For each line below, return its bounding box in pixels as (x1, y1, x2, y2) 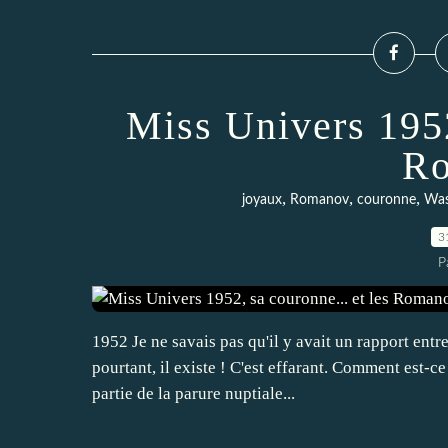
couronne (357, 193, 416, 207)
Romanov (290, 193, 349, 207)
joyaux (242, 193, 282, 207)
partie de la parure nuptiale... (92, 384, 295, 403)
